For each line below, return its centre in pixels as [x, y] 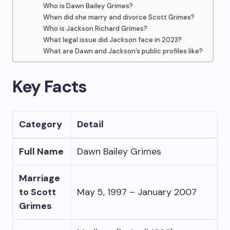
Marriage [40, 178]
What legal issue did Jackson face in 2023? [112, 40]
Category [41, 124]
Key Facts [50, 87]
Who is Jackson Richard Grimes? [95, 28]
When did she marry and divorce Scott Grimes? [119, 17]
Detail [90, 124]
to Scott [37, 192]
